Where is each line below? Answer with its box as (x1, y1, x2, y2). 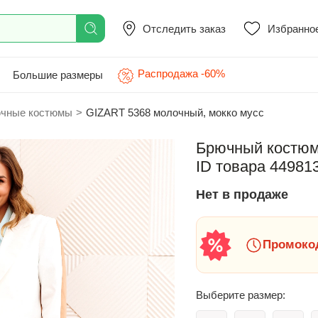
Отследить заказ (143, 22, 226, 35)
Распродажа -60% (138, 67, 225, 79)
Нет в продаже (196, 187, 288, 202)
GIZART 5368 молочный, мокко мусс (86, 106, 264, 119)
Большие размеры (13, 68, 103, 81)
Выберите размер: (196, 289, 285, 301)
